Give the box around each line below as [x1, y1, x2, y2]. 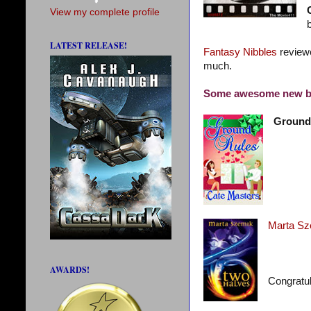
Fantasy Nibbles [203, 47, 277, 58]
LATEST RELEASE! [50, 40, 127, 52]
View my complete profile [50, 7, 160, 18]
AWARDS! [50, 264, 90, 276]
